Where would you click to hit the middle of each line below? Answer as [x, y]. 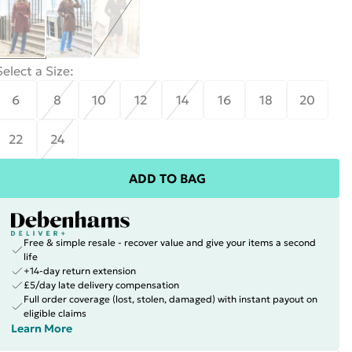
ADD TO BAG [167, 178]
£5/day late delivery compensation [101, 285]
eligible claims [55, 313]
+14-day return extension [79, 271]
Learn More [41, 328]
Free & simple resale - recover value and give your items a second [169, 242]
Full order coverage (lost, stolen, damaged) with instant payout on [170, 299]
